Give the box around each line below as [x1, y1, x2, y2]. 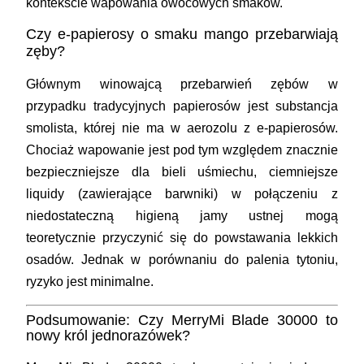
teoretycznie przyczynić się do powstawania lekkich [26, 231, 338, 245]
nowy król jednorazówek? [26, 327, 191, 344]
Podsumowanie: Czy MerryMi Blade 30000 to [26, 312, 338, 329]
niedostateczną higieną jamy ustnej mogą [26, 209, 338, 223]
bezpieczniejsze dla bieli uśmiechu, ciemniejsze [26, 165, 338, 180]
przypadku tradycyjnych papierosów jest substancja [26, 99, 338, 114]
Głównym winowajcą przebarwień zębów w [26, 77, 338, 92]
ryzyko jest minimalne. [26, 275, 154, 289]
